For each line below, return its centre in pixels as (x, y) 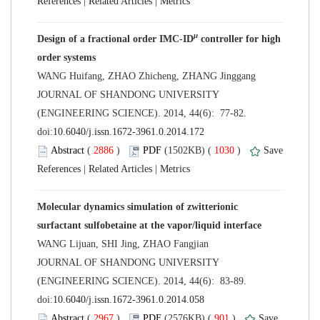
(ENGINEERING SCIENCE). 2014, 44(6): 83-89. (143, 281)
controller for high (239, 39)
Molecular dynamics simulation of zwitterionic (137, 206)
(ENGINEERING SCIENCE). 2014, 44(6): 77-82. (143, 113)
